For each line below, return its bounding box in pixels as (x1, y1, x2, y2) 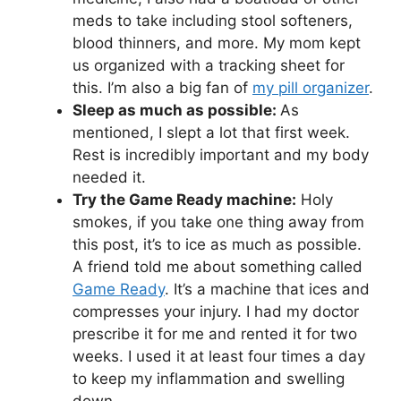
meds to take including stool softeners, (73, 11, 353, 30)
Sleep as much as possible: (73, 100, 280, 119)
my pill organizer (252, 78, 369, 97)
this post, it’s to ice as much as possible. (73, 235, 362, 253)
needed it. (73, 167, 146, 186)
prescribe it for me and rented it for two (73, 324, 357, 343)
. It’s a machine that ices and (165, 279, 370, 298)
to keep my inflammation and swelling (73, 369, 345, 388)
